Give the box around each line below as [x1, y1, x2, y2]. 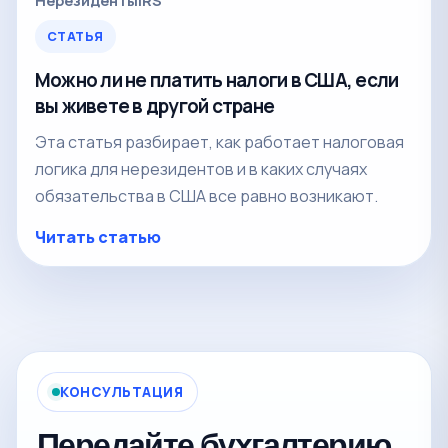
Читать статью [35, 225, 161, 248]
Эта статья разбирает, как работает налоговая [35, 130, 404, 153]
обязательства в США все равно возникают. [35, 184, 378, 207]
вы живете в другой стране [35, 92, 275, 119]
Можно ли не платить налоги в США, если [35, 66, 399, 93]
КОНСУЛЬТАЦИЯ [60, 382, 184, 401]
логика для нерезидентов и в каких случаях [35, 157, 367, 180]
